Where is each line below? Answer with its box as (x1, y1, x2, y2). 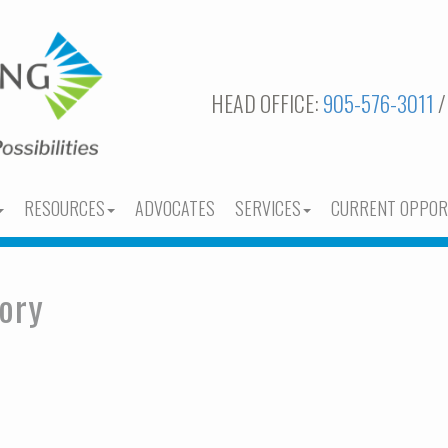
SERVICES (235, 195, 301, 221)
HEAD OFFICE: (211, 87, 323, 119)
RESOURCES (24, 195, 105, 221)
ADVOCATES (135, 195, 215, 221)
